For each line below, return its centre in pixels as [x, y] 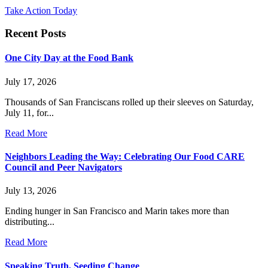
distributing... [30, 222]
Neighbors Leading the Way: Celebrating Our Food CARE [125, 157]
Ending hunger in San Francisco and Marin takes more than [117, 211]
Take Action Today [41, 10]
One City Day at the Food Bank [69, 58]
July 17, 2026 [31, 81]
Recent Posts [35, 33]
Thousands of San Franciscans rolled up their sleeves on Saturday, [129, 102]
